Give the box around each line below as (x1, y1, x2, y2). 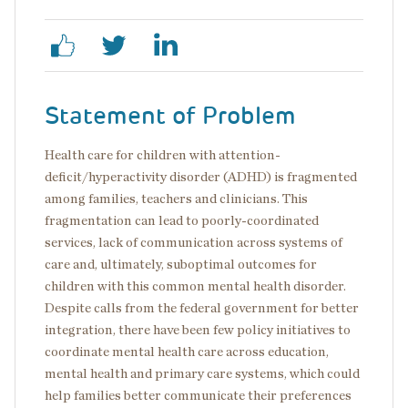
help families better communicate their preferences (45, 389, 352, 403)
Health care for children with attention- (45, 148, 280, 162)
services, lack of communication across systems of (45, 236, 342, 250)
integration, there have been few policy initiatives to (45, 323, 351, 337)
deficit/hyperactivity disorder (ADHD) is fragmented (45, 170, 357, 184)
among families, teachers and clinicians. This (45, 192, 308, 206)
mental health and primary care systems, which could (45, 367, 360, 381)
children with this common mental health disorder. (45, 280, 346, 293)
